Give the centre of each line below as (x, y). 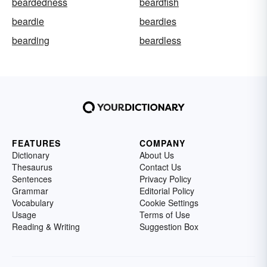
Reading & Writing (46, 227)
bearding (31, 41)
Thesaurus (32, 167)
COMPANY (162, 143)
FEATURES (36, 143)
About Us (157, 155)
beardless (160, 41)
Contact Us (160, 167)
